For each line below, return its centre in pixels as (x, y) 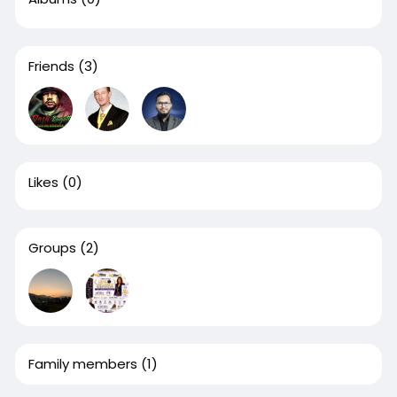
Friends (51, 66)
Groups (52, 248)
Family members (82, 364)
